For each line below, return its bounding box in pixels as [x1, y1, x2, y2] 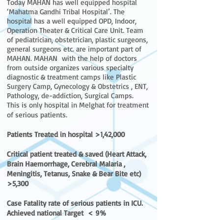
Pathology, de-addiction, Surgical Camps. [7, 91, 134, 100]
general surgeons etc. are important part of [7, 44, 141, 54]
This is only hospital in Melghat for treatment [7, 100, 149, 110]
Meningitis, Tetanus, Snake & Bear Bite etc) [7, 169, 141, 178]
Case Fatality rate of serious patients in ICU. [7, 198, 143, 208]
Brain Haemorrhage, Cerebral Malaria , [7, 159, 125, 168]
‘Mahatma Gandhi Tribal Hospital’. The [7, 7, 125, 16]
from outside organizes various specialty [7, 63, 134, 72]
